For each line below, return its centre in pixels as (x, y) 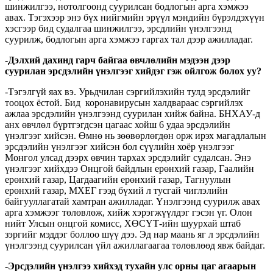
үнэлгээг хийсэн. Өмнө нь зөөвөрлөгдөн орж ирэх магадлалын (136, 135)
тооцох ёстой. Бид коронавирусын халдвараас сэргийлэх (124, 102)
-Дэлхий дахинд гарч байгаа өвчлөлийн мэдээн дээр (118, 60)
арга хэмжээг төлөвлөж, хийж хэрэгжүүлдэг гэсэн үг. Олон (129, 212)
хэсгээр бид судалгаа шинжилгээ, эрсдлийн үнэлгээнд (118, 28)
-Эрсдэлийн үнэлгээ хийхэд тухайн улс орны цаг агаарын (130, 266)
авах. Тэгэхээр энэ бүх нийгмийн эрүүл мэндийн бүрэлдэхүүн (135, 17)
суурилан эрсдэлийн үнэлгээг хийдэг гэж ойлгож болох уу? (133, 71)
